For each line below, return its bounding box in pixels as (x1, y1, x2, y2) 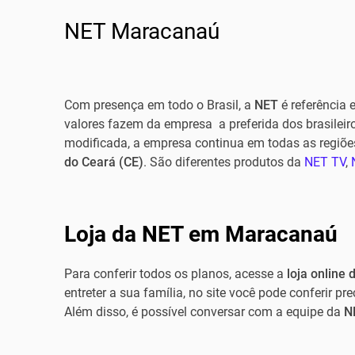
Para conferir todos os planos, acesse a (63, 266, 287, 281)
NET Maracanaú (63, 18, 219, 44)
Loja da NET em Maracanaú (63, 221, 338, 247)
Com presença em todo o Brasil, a (63, 97, 254, 113)
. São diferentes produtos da (143, 155, 304, 170)
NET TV (303, 155, 345, 170)
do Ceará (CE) (63, 155, 143, 170)
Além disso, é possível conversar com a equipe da (63, 304, 344, 319)
